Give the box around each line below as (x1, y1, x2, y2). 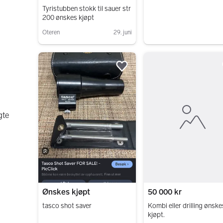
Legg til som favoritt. (128, 66, 204, 76)
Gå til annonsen (37, 44, 91, 54)
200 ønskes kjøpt (42, 13, 94, 22)
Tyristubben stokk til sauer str (42, 4, 131, 13)
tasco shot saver (42, 202, 92, 211)
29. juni (113, 29, 132, 36)
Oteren (42, 29, 60, 36)
